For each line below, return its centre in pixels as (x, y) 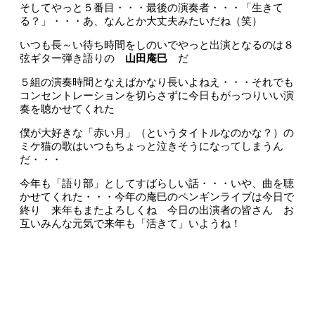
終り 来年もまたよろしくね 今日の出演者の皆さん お (157, 210)
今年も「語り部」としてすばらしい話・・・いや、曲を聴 (157, 184)
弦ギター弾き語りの (72, 58)
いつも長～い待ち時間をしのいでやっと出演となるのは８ (157, 45)
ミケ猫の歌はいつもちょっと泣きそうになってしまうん (152, 146)
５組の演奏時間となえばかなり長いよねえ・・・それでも (157, 82)
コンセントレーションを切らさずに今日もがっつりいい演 (157, 96)
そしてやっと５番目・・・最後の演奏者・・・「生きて (152, 8)
